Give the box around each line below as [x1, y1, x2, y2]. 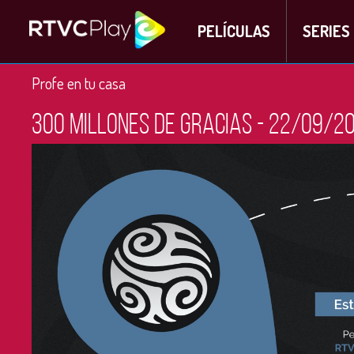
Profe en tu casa [32, 73, 126, 93]
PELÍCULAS [197, 21, 270, 41]
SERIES [302, 21, 350, 41]
